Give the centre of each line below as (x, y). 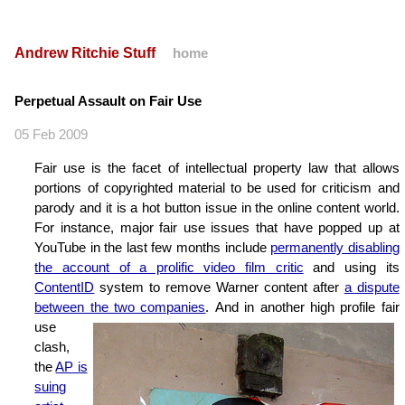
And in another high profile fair (307, 307)
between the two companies (120, 307)
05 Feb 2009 (51, 135)
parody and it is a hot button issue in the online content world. (217, 208)
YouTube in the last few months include (153, 248)
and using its (351, 268)
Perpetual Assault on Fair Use (108, 101)
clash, (52, 347)
